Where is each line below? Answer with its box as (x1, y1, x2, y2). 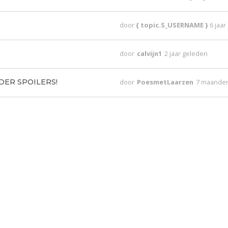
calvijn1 (137, 49, 164, 58)
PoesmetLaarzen (137, 77, 195, 87)
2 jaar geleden (164, 49, 208, 58)
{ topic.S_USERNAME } (136, 20, 210, 30)
